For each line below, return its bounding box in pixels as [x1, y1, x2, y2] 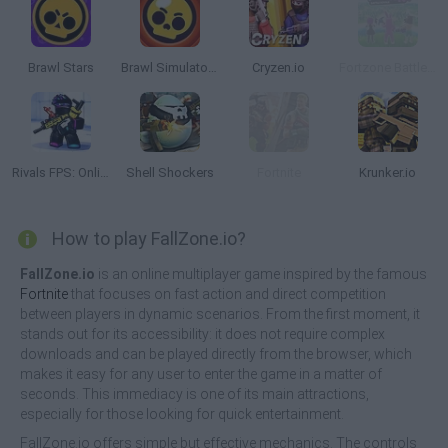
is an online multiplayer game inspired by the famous [95, 266, 427, 282]
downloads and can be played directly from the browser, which [20, 346, 412, 362]
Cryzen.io [252, 60, 305, 75]
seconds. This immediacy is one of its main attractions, [20, 386, 369, 402]
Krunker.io [359, 165, 416, 180]
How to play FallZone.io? [52, 228, 246, 249]
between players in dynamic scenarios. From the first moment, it [20, 306, 420, 322]
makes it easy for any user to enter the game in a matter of [20, 366, 382, 382]
